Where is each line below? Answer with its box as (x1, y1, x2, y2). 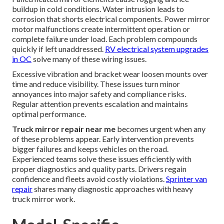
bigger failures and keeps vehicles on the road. (12, 143, 168, 153)
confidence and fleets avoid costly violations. (12, 173, 166, 183)
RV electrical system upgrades (105, 43, 208, 53)
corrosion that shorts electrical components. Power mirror (12, 13, 210, 23)
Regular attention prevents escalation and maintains (12, 98, 188, 108)
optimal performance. (12, 108, 86, 118)
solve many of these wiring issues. (31, 53, 146, 63)
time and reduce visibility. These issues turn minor (12, 78, 180, 88)
